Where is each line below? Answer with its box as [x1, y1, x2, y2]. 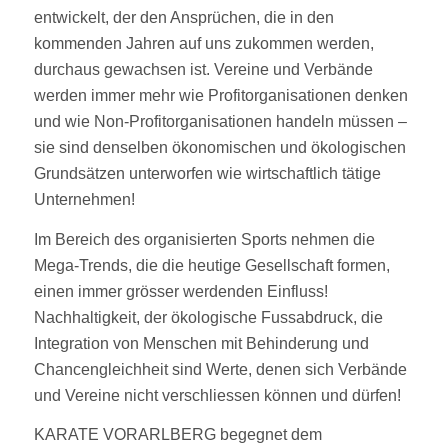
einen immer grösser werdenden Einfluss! [33, 282, 328, 300]
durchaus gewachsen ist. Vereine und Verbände [33, 60, 373, 78]
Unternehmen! [33, 190, 135, 208]
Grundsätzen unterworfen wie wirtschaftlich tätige [33, 164, 381, 182]
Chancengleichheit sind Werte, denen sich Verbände [33, 360, 407, 378]
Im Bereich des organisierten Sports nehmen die [33, 230, 375, 248]
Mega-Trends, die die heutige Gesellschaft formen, [33, 256, 390, 274]
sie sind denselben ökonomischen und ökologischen [33, 138, 406, 156]
